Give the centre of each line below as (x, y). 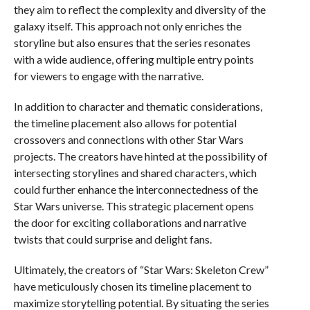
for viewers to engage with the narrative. (108, 76)
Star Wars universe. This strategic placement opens (134, 206)
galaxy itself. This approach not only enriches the (127, 26)
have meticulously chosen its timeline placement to (133, 286)
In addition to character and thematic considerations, (138, 106)
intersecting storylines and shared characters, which (135, 173)
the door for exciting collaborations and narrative (130, 222)
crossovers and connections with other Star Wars (128, 139)
